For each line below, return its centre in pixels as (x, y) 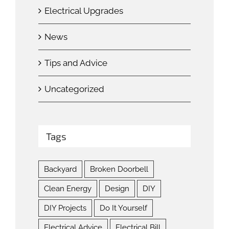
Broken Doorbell (119, 169)
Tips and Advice (76, 63)
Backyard (60, 169)
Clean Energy (68, 189)
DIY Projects (65, 208)
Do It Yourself (123, 208)
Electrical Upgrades (84, 10)
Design (117, 189)
